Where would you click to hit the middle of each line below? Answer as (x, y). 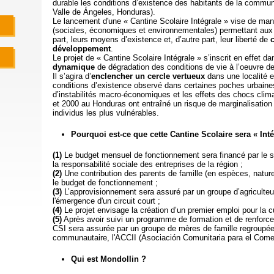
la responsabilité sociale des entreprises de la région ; (147, 164)
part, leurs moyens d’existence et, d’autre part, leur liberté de (161, 39)
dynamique (73, 67)
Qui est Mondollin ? (108, 259)
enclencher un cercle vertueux (148, 76)
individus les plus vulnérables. (106, 113)
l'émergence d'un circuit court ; (106, 201)
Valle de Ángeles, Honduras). (104, 12)
